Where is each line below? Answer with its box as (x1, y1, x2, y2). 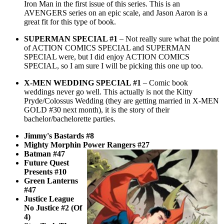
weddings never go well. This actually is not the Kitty (24, 87, 192, 96)
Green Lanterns (24, 176, 78, 185)
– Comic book (141, 78, 188, 87)
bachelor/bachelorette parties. (24, 114, 115, 123)
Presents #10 (24, 167, 66, 176)
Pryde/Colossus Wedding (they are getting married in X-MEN (24, 96, 219, 105)
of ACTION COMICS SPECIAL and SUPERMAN (24, 43, 190, 52)
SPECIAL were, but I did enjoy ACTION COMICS (24, 52, 189, 61)
